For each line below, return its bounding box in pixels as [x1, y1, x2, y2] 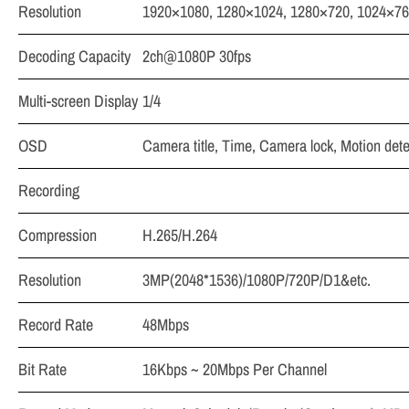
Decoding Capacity [18, 45, 131, 68]
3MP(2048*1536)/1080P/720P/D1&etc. [142, 268, 371, 291]
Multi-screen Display [18, 89, 138, 112]
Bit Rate [18, 358, 67, 381]
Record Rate [18, 313, 93, 336]
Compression [18, 224, 97, 246]
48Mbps [142, 313, 189, 336]
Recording [18, 179, 79, 202]
